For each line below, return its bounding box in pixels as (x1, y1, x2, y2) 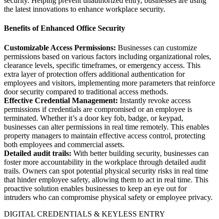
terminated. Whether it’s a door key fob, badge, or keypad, (4, 113, 183, 122)
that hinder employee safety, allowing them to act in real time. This (4, 175, 208, 184)
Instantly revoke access (118, 96, 191, 105)
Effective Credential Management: (4, 96, 118, 105)
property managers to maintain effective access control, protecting (4, 131, 205, 140)
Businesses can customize (116, 43, 197, 52)
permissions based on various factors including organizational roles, (4, 52, 211, 61)
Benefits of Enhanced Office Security (4, 24, 125, 33)
